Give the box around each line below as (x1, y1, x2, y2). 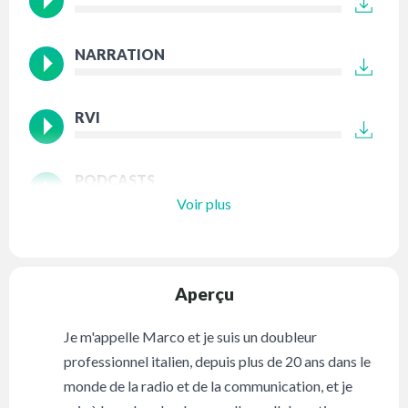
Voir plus (177, 194, 231, 212)
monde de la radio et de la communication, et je (64, 377, 353, 395)
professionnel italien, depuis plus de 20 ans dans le (64, 352, 372, 371)
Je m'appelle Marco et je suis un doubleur (64, 328, 318, 346)
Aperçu (174, 283, 234, 305)
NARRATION (75, 46, 166, 64)
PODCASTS (75, 171, 156, 189)
